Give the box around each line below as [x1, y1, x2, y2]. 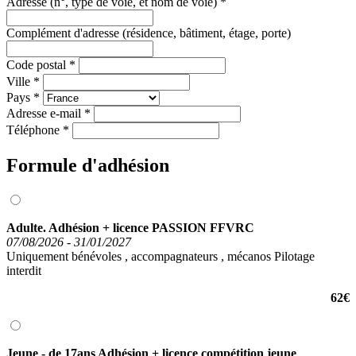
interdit [6, 263, 41, 277]
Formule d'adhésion [6, 154, 169, 176]
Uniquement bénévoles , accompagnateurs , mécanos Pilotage [6, 249, 315, 263]
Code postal [6, 57, 66, 72]
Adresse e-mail [6, 106, 81, 120]
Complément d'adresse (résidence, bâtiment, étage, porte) [6, 25, 291, 40]
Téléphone [6, 122, 60, 137]
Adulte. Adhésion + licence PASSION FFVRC [6, 220, 254, 234]
